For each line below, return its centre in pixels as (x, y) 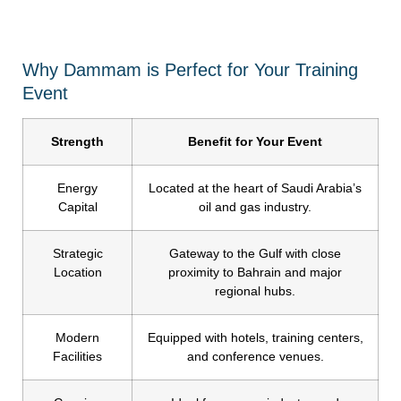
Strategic (77, 254)
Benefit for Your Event (255, 142)
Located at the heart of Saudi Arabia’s (255, 188)
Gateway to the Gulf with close (255, 254)
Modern (77, 338)
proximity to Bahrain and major (255, 273)
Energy (77, 188)
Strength (77, 142)
